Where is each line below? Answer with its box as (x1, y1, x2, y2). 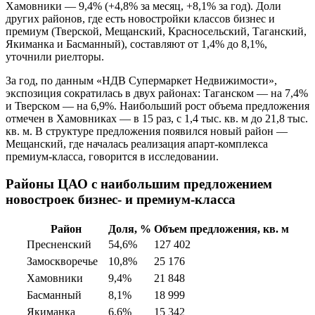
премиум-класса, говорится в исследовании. (6, 150, 219, 163)
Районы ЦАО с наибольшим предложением (6, 176, 272, 191)
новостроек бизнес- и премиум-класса (6, 191, 236, 207)
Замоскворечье (26, 255, 98, 267)
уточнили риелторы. (6, 51, 104, 63)
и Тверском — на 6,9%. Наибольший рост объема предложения (6, 100, 309, 112)
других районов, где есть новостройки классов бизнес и (6, 13, 275, 25)
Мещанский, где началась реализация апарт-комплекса (6, 138, 268, 150)
